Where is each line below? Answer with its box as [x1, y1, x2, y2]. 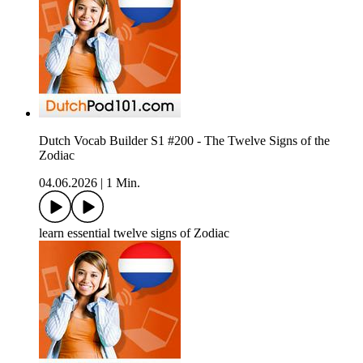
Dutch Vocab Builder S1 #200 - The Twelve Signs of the [39, 133, 330, 147]
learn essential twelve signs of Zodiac [39, 225, 229, 240]
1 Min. [106, 175, 140, 190]
